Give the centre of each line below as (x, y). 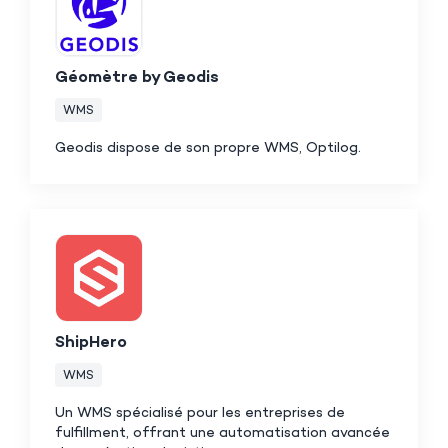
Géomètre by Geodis (137, 78)
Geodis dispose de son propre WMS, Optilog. (210, 148)
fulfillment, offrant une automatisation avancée (222, 433)
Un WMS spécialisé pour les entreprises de (200, 413)
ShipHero (91, 343)
